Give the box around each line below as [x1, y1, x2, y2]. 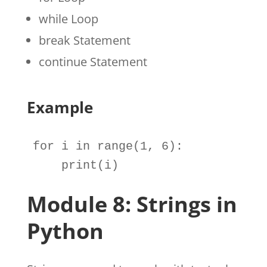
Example [26, 96, 93, 118]
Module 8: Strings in [26, 189, 237, 219]
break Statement [38, 32, 131, 48]
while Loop [38, 10, 98, 27]
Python [26, 216, 104, 246]
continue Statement [38, 53, 147, 70]
